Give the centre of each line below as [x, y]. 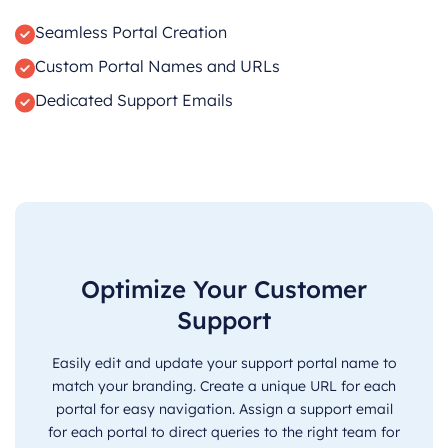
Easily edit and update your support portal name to [224, 362]
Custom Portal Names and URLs [157, 66]
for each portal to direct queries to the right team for [224, 431]
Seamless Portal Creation [131, 32]
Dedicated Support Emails [134, 100]
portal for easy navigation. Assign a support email [224, 408]
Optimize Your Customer [224, 288]
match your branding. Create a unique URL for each [224, 385]
